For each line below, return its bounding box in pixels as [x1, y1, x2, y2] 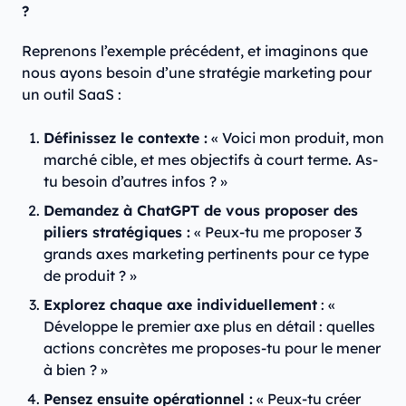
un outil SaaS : [22, 85, 121, 104]
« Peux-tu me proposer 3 [190, 223, 362, 242]
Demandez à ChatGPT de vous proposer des [43, 201, 358, 220]
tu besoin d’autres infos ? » [43, 172, 235, 191]
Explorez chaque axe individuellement [43, 295, 317, 314]
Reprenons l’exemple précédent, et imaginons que [22, 42, 368, 61]
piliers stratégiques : [43, 223, 190, 242]
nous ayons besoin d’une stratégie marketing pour [22, 63, 372, 82]
